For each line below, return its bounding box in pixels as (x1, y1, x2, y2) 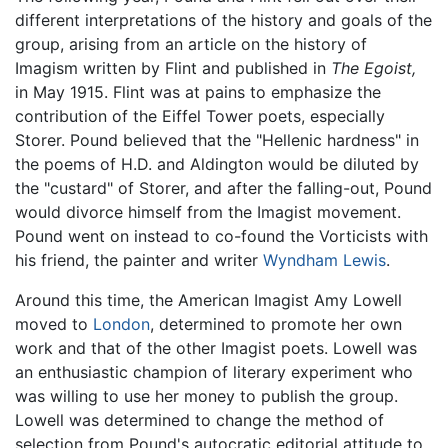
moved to (15, 313, 93, 334)
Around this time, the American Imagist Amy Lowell (15, 289, 402, 310)
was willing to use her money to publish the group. (15, 385, 398, 406)
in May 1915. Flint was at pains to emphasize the (15, 81, 381, 102)
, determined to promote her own (150, 313, 402, 334)
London (93, 313, 150, 334)
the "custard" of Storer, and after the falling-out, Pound (15, 177, 432, 198)
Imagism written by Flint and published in (15, 57, 331, 78)
